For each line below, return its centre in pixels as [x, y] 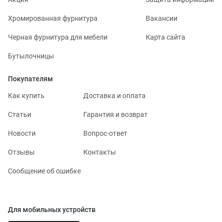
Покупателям [30, 79]
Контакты [100, 152]
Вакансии [162, 18]
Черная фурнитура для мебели [58, 37]
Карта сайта [166, 37]
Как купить [26, 95]
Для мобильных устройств [52, 209]
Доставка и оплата [114, 95]
